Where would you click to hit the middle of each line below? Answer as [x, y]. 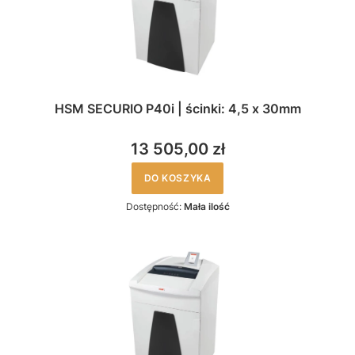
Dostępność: [155, 206]
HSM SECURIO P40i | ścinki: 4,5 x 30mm [177, 108]
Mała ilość [206, 206]
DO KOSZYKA [177, 177]
